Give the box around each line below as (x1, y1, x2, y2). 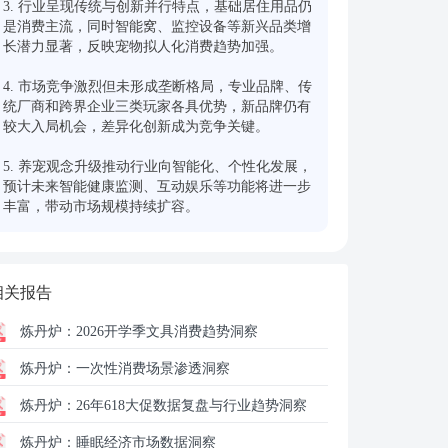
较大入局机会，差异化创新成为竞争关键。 (3, 119, 269, 134)
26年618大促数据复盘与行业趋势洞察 (76, 398, 307, 413)
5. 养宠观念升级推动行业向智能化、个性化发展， (3, 159, 312, 174)
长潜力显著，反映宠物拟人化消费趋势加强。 (3, 39, 283, 54)
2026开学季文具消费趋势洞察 (76, 324, 258, 339)
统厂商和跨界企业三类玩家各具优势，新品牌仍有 (3, 99, 311, 114)
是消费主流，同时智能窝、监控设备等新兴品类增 (3, 19, 311, 34)
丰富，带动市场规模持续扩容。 (3, 199, 199, 214)
